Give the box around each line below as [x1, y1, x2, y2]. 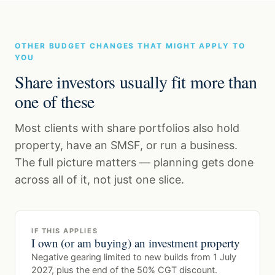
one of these [15, 90, 95, 114]
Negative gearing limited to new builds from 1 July [31, 252, 236, 263]
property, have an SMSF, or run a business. [15, 139, 238, 152]
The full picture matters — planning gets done [15, 156, 254, 169]
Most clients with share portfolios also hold [15, 122, 239, 135]
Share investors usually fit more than [15, 70, 257, 94]
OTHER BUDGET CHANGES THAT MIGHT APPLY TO [15, 41, 246, 51]
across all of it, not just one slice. [15, 173, 184, 187]
